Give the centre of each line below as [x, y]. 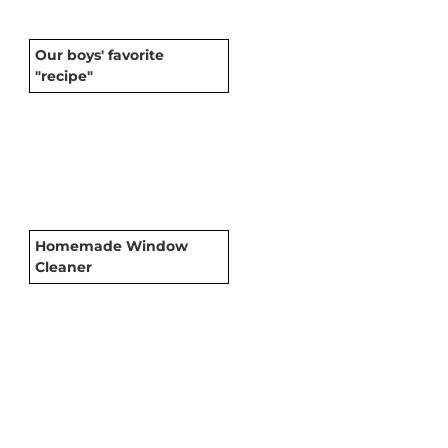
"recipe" [64, 75]
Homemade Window [111, 245]
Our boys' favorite [99, 54]
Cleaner [63, 266]
